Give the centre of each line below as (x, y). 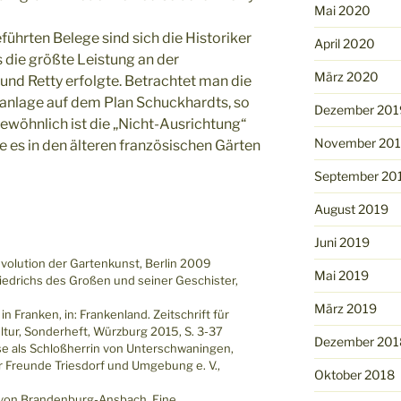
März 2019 (345, 308)
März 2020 (346, 76)
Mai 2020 (342, 10)
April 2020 (344, 43)
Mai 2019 (341, 275)
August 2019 (351, 209)
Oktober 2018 (354, 374)
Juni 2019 (341, 242)
